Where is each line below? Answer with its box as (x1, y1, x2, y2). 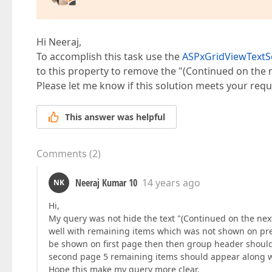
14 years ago (142, 176, 200, 190)
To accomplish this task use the (36, 50, 182, 63)
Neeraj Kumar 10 (75, 176, 137, 190)
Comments (36, 147, 87, 161)
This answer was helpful (65, 111, 165, 123)
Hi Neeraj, (36, 35, 81, 49)
